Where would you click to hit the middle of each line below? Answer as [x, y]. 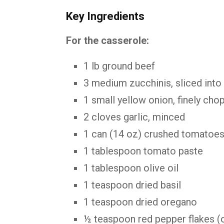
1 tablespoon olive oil [131, 168]
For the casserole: [107, 40]
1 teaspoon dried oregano [140, 202]
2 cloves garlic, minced [134, 117]
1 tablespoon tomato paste [143, 151]
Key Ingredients [105, 16]
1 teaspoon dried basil [132, 185]
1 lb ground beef [119, 66]
